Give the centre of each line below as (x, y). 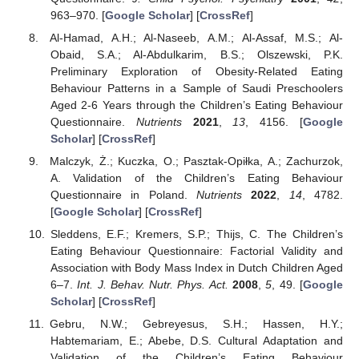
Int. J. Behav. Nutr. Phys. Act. (153, 284)
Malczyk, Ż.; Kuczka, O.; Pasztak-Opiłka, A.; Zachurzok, (196, 161)
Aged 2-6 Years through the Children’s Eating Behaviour (196, 105)
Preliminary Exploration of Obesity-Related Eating (196, 71)
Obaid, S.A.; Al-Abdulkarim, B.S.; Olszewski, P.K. (196, 54)
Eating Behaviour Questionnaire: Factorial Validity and (196, 250)
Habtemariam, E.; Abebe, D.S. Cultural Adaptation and (196, 341)
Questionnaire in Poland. (123, 194)
